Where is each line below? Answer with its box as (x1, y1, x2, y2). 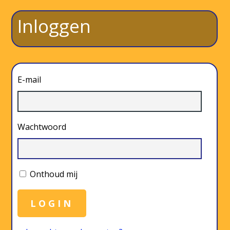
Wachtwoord (17, 121, 67, 133)
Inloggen (17, 14, 91, 38)
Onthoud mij (30, 168, 78, 180)
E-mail (17, 74, 42, 85)
